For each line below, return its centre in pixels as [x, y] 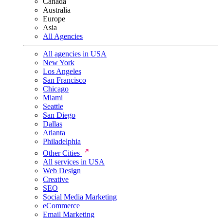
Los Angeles [62, 71]
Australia [57, 10]
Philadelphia [62, 141]
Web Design [62, 171]
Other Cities [62, 153]
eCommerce [61, 206]
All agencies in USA [75, 54]
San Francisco [64, 80]
